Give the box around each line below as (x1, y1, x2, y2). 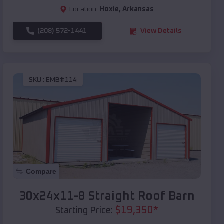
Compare (26, 167, 56, 176)
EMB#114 (46, 76, 77, 83)
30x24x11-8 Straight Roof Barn (19, 190, 195, 203)
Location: (69, 6, 98, 13)
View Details (140, 27, 181, 35)
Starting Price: (55, 206, 113, 216)
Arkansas (122, 6, 154, 13)
